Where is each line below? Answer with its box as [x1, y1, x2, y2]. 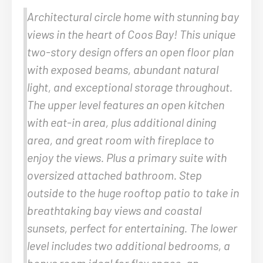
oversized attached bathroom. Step [27, 167, 202, 182]
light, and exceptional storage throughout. [27, 79, 232, 94]
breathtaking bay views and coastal [27, 203, 201, 217]
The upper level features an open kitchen [27, 97, 224, 112]
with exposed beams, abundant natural [27, 62, 218, 76]
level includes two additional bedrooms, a [27, 238, 230, 252]
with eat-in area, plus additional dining [27, 114, 216, 129]
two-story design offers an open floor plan [27, 44, 234, 59]
